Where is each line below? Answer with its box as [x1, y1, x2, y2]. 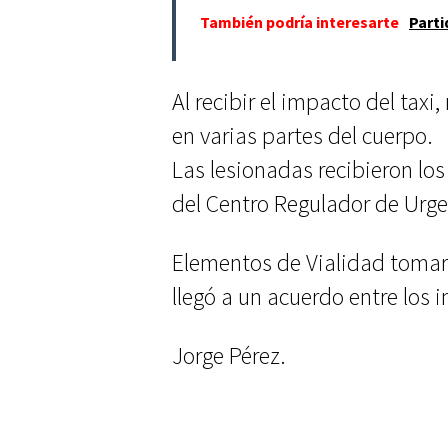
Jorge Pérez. [172, 339, 286, 371]
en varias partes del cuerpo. [172, 119, 433, 151]
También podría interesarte [200, 11, 399, 32]
